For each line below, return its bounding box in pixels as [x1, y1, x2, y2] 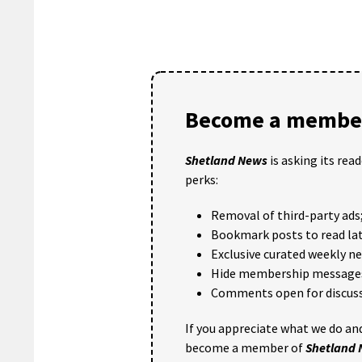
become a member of [185, 339, 305, 356]
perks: [185, 171, 218, 188]
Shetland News [185, 152, 267, 169]
